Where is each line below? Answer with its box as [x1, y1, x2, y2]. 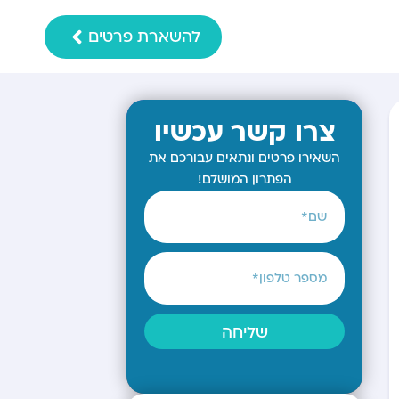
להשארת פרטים [88, 26, 201, 47]
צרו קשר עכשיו [153, 114, 336, 151]
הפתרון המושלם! [197, 171, 292, 188]
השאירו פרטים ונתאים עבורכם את [149, 150, 340, 167]
